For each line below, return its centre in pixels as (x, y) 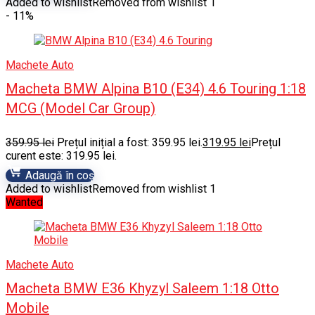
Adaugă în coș (58, 175)
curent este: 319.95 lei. (61, 156)
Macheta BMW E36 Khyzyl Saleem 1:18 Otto (142, 288)
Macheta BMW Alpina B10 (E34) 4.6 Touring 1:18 (156, 89)
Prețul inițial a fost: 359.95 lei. (130, 142)
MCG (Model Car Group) (81, 108)
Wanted (24, 202)
